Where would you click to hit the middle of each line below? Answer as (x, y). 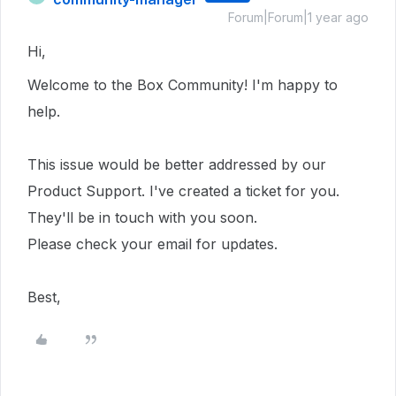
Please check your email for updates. (155, 244)
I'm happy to (295, 85)
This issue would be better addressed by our (177, 164)
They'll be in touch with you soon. (142, 217)
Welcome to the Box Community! (140, 85)
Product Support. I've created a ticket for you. (183, 191)
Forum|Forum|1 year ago (298, 17)
